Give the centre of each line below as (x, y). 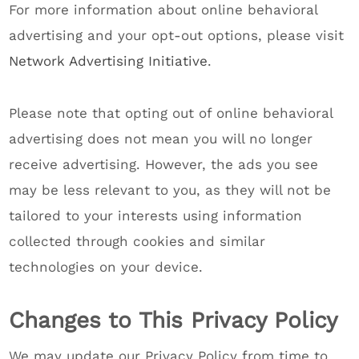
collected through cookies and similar (137, 241)
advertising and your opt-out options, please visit (177, 35)
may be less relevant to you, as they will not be (170, 190)
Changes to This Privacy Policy (173, 320)
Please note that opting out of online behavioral (171, 113)
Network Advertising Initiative (109, 61)
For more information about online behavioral (163, 10)
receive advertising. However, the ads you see (164, 164)
